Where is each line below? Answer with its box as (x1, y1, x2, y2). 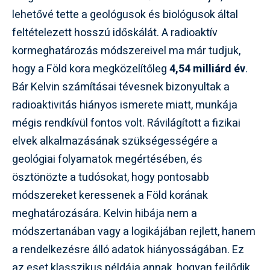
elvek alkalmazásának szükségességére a (12, 133, 218, 149)
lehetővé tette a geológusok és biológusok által (12, 6, 238, 23)
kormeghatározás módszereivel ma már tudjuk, (12, 42, 240, 59)
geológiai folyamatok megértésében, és (12, 151, 202, 168)
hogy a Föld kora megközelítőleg (12, 60, 169, 77)
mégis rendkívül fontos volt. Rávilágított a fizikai (12, 115, 240, 131)
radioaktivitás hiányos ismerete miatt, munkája (12, 96, 237, 113)
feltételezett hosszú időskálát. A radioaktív (12, 24, 218, 41)
